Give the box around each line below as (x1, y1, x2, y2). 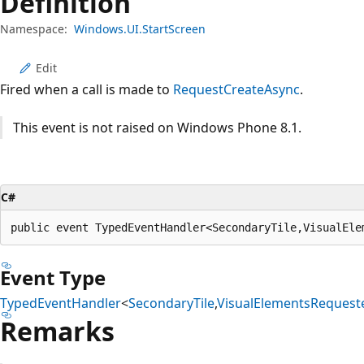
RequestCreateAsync (173, 80, 300, 98)
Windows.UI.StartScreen (74, 20, 206, 37)
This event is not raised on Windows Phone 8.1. (12, 118, 301, 136)
